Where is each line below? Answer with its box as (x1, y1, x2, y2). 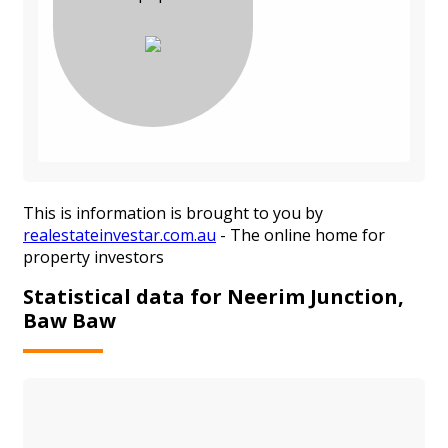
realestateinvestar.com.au (23, 224, 216, 247)
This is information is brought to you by (23, 202, 323, 225)
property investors (23, 246, 164, 269)
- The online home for (216, 224, 385, 247)
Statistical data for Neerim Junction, (23, 282, 404, 310)
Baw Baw (23, 306, 116, 334)
